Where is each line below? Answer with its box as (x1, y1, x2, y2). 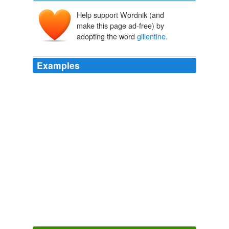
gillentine (137, 31, 166, 42)
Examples (37, 59, 80, 72)
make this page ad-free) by (77, 20, 164, 31)
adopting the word (77, 31, 137, 42)
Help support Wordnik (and (77, 9, 164, 20)
